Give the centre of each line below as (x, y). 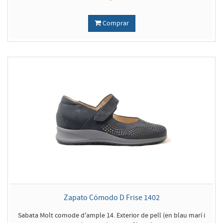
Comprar (115, 23)
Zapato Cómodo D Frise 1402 (111, 198)
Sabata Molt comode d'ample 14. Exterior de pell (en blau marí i (111, 216)
